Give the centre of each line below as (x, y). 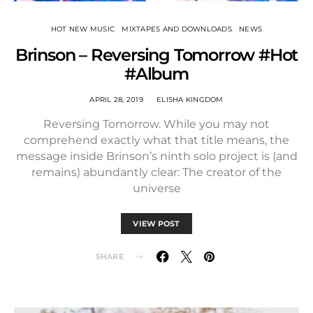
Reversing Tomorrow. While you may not (156, 124)
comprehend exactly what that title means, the (156, 140)
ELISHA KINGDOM (190, 99)
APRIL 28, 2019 (116, 99)
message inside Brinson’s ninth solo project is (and (156, 156)
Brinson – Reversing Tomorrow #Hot (156, 54)
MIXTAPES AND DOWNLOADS (177, 29)
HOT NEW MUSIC (83, 29)
